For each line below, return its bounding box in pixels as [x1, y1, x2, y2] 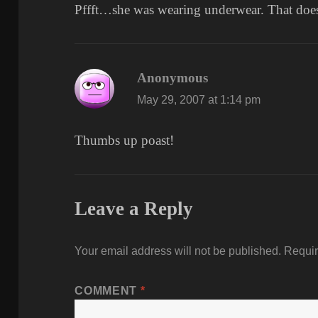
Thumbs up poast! [75, 133, 175, 148]
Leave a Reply [75, 198, 194, 220]
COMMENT [75, 285, 141, 297]
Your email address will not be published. [75, 245, 282, 258]
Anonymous [137, 70, 209, 85]
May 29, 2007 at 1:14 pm [137, 93, 261, 106]
